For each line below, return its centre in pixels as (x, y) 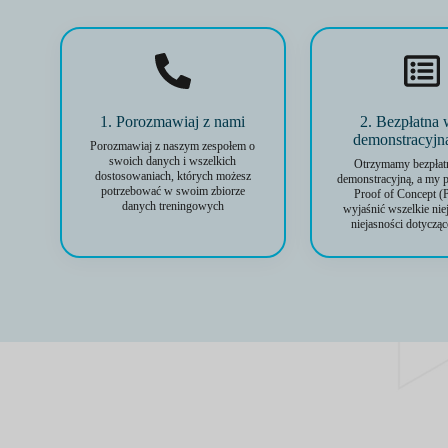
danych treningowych (172, 206)
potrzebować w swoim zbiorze (172, 191)
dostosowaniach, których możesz (172, 176)
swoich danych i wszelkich (173, 161)
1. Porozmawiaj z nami (173, 121)
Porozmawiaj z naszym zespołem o (173, 146)
